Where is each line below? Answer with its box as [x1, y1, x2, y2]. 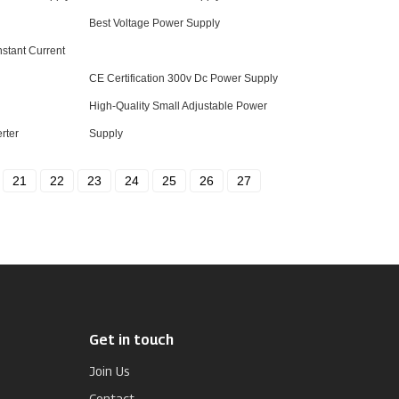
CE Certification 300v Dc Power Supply [89, 72, 278, 85]
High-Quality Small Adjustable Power [89, 100, 267, 112]
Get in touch [89, 331, 174, 348]
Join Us [89, 363, 130, 379]
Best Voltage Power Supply [89, 17, 220, 29]
